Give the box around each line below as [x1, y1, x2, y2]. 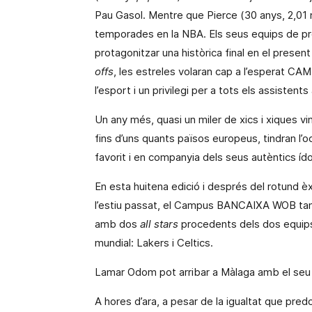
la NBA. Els [171, 27, 223, 40]
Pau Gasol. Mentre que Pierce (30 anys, [95, 8, 288, 22]
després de [208, 180, 263, 193]
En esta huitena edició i [95, 180, 208, 193]
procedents [181, 217, 237, 231]
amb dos [95, 217, 140, 231]
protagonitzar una [95, 46, 182, 59]
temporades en [95, 27, 171, 40]
